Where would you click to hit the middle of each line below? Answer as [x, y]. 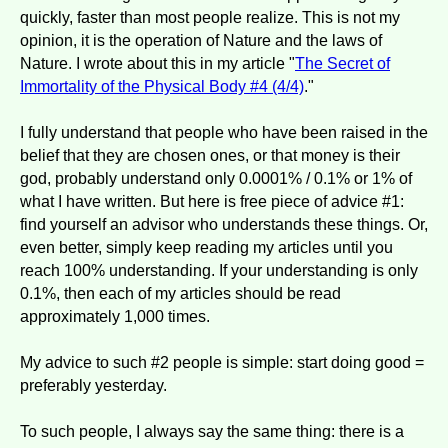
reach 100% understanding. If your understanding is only [219, 270]
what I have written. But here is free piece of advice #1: [212, 201]
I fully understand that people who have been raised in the [224, 132]
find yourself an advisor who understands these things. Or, [224, 224]
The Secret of [342, 63]
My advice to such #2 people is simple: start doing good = [222, 362]
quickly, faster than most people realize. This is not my [210, 17]
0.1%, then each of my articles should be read [180, 293]
